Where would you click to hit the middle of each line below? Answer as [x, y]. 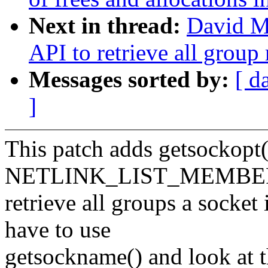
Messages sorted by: [132, 80]
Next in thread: [108, 26]
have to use [58, 230]
